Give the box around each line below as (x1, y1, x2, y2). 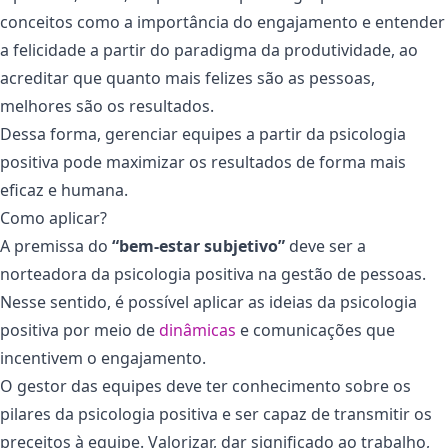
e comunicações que (236, 318, 395, 341)
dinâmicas (159, 318, 236, 341)
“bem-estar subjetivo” (112, 234, 285, 257)
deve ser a (285, 234, 366, 257)
